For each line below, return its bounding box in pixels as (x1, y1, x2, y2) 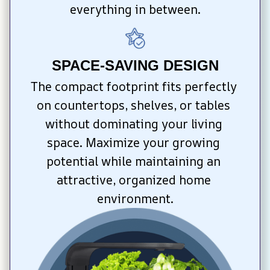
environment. (96, 190, 174, 207)
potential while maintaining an (46, 152, 221, 169)
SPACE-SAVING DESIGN (51, 57, 219, 74)
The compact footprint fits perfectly (30, 78, 237, 95)
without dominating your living (45, 115, 222, 132)
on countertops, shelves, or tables (37, 96, 230, 113)
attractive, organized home (56, 171, 211, 188)
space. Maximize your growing (47, 134, 220, 151)
